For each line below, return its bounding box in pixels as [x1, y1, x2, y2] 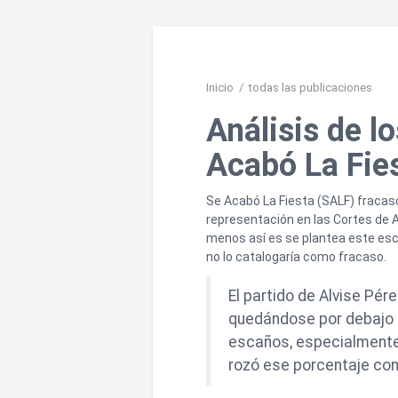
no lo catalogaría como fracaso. [206, 250, 386, 264]
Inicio [206, 81, 234, 94]
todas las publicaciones [249, 81, 372, 94]
